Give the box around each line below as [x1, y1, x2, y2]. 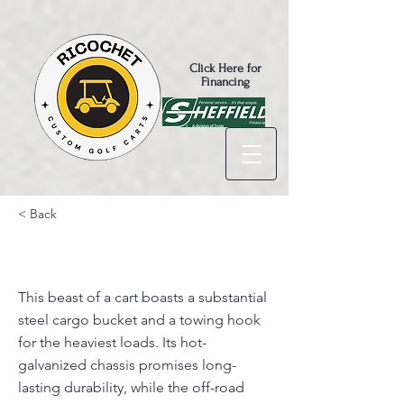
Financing [201, 75, 250, 88]
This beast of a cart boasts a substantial [18, 289, 267, 306]
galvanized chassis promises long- [18, 356, 236, 373]
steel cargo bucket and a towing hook [18, 311, 261, 328]
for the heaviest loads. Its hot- [18, 334, 207, 351]
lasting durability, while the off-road [18, 379, 244, 396]
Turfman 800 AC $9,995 [18, 243, 223, 267]
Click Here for [189, 61, 262, 75]
